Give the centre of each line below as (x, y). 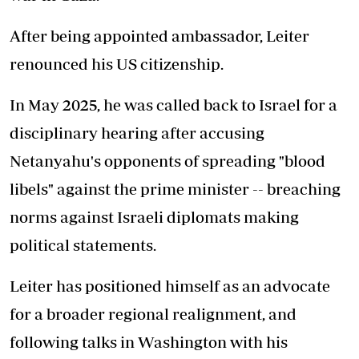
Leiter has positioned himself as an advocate (170, 286)
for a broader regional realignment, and (153, 314)
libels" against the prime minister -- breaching (175, 189)
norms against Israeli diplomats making (154, 217)
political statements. (83, 245)
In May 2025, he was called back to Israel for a (173, 105)
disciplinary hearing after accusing (137, 133)
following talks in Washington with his (149, 342)
